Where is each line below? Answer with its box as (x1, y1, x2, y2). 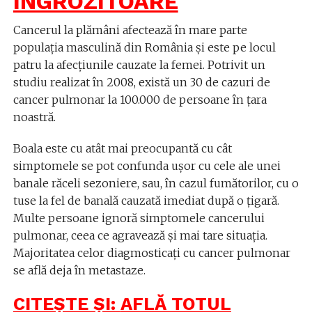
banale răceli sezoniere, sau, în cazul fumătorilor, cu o (13, 176, 299, 190)
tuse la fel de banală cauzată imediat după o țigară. (13, 194, 279, 208)
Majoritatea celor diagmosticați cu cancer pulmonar (13, 246, 290, 260)
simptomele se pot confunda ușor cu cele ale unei (13, 159, 281, 173)
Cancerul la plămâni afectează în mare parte (13, 23, 247, 37)
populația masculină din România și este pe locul (13, 40, 276, 54)
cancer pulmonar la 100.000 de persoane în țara (13, 93, 267, 107)
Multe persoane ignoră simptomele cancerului (13, 211, 265, 225)
